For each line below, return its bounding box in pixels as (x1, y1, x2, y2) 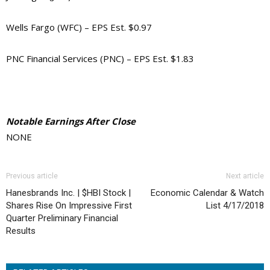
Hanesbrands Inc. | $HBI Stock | (6, 187, 131, 198)
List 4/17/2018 (206, 199, 264, 211)
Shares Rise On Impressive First (6, 199, 132, 211)
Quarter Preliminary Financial (6, 212, 118, 224)
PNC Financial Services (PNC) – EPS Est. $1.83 (6, 52, 194, 64)
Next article (226, 171, 264, 180)
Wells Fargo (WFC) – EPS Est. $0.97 (6, 20, 152, 33)
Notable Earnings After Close (6, 115, 136, 127)
